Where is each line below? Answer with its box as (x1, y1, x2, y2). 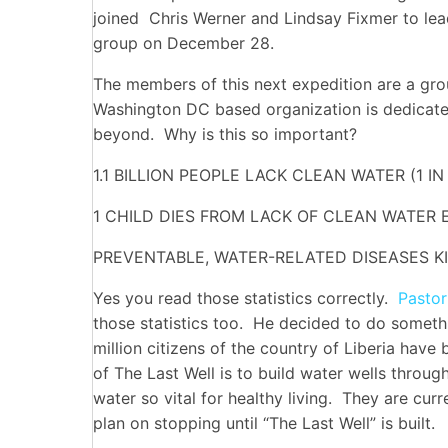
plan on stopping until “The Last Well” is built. (93, 412, 435, 433)
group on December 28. (93, 32, 274, 53)
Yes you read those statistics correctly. (93, 287, 398, 308)
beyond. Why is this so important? (93, 123, 357, 144)
